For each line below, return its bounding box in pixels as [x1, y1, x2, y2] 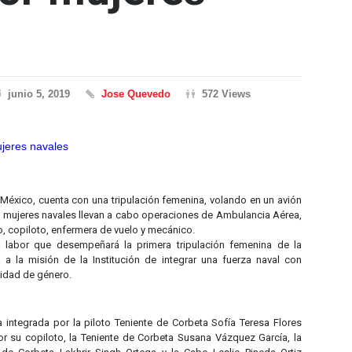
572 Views [202, 88, 251, 100]
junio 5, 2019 [8, 88, 70, 100]
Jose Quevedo [101, 88, 170, 100]
